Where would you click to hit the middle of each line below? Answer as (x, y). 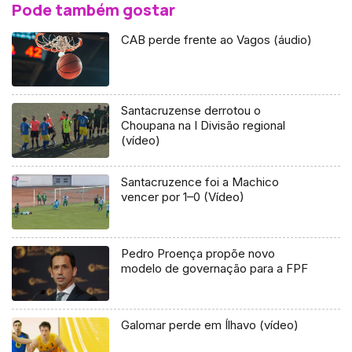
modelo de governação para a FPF (215, 269)
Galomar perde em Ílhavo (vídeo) (210, 325)
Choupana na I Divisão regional (203, 126)
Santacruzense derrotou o (191, 111)
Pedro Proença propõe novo (198, 254)
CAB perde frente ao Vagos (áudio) (217, 39)
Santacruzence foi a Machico (200, 182)
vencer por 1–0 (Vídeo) (183, 197)
